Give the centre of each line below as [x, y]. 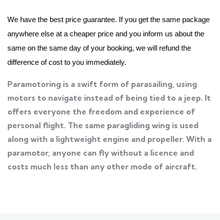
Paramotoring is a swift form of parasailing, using [102, 84]
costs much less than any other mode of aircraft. [102, 166]
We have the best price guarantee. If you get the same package [109, 19]
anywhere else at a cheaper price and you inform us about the [106, 33]
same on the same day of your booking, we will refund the [99, 48]
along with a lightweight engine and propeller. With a [110, 139]
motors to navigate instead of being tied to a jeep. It [109, 97]
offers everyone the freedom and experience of [101, 111]
